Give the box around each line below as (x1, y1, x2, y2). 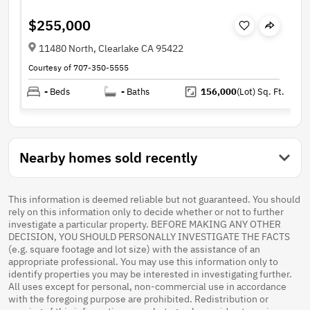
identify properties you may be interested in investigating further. (8, 268, 292, 280)
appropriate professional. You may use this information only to (8, 255, 278, 268)
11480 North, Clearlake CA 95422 (38, 42, 183, 55)
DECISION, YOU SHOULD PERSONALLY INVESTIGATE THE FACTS (8, 230, 290, 243)
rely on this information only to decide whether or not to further (8, 206, 284, 218)
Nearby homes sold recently (19, 147, 197, 167)
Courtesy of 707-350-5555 (28, 62, 129, 73)
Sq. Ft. (255, 85, 284, 98)
